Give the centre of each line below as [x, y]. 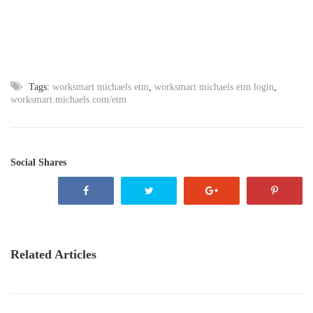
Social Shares [38, 162]
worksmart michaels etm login [214, 87]
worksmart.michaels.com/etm [68, 99]
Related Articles [53, 254]
